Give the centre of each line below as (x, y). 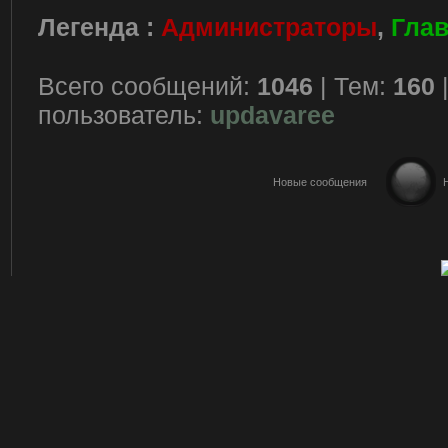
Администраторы (269, 27)
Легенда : (99, 27)
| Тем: (353, 86)
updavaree (272, 115)
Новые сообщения (319, 182)
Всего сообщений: (147, 86)
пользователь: (124, 115)
